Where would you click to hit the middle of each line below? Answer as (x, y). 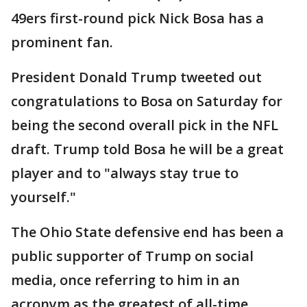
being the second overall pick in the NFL (145, 125)
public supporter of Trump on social (132, 256)
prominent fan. (62, 42)
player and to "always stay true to (125, 173)
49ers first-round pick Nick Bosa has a (137, 18)
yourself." (44, 197)
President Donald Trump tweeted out (136, 77)
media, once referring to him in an (125, 280)
